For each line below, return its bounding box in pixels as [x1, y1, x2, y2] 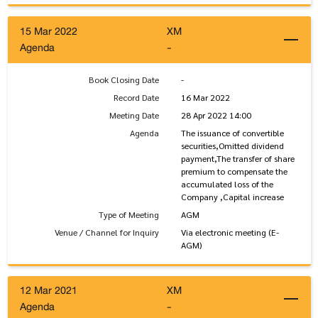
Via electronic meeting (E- [180, 226, 279, 238]
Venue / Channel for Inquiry [55, 226, 159, 238]
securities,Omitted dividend [180, 139, 284, 151]
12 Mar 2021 [20, 282, 77, 300]
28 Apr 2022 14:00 [180, 109, 251, 121]
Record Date [114, 91, 159, 103]
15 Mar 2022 [20, 23, 77, 40]
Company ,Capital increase [180, 190, 284, 202]
